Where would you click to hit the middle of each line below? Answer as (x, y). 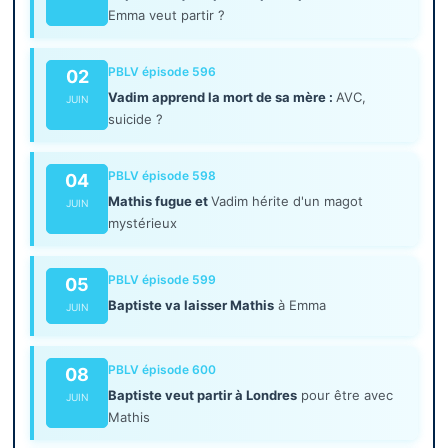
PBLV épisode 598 (162, 176)
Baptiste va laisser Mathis (191, 305)
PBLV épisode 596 (162, 72)
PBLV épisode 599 (162, 280)
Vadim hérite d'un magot (287, 201)
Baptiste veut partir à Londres (203, 395)
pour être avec (345, 395)
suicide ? (136, 119)
